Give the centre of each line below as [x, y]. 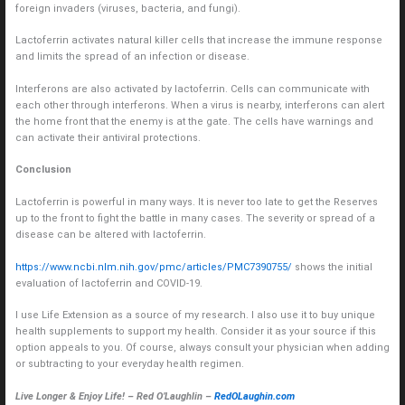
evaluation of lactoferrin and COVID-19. [108, 283]
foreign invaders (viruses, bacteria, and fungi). [127, 8]
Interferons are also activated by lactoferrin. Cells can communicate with [192, 89]
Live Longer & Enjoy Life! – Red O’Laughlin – [114, 396]
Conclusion [43, 170]
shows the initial [332, 267]
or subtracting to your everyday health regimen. [129, 364]
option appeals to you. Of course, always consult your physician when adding [202, 348]
